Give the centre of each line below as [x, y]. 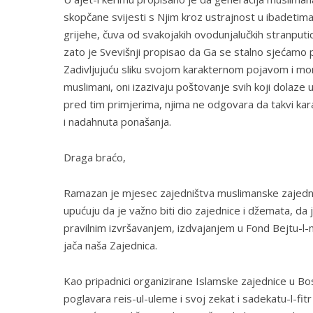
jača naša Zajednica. [110, 246]
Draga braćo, [94, 158]
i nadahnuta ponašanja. [117, 122]
